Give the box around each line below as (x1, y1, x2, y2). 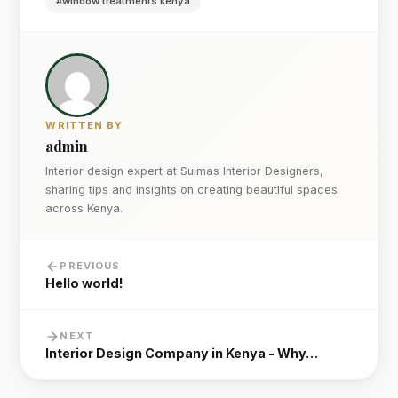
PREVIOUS (60, 259, 121, 273)
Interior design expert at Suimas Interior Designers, (45, 164, 324, 179)
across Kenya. (45, 202, 123, 216)
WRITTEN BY (45, 119, 123, 132)
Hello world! (45, 275, 124, 291)
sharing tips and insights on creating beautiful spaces (45, 183, 338, 197)
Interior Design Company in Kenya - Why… (45, 346, 319, 362)
